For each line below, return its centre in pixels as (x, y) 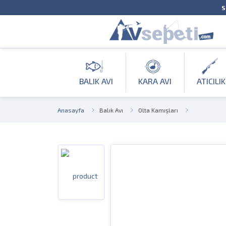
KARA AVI (155, 81)
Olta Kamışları (158, 110)
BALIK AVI (96, 81)
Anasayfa (71, 110)
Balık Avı (111, 110)
